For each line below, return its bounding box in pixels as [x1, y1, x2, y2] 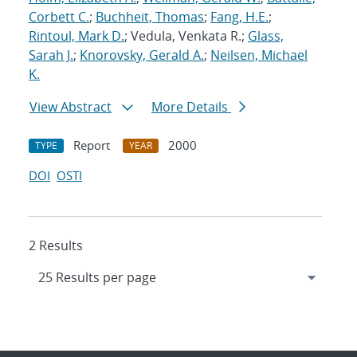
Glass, [248, 27, 284, 45]
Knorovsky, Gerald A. [80, 46, 204, 65]
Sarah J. [29, 46, 73, 65]
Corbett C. [29, 8, 89, 26]
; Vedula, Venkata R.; [124, 27, 248, 45]
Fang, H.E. [210, 8, 269, 26]
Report [73, 137, 110, 154]
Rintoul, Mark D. [29, 27, 124, 45]
